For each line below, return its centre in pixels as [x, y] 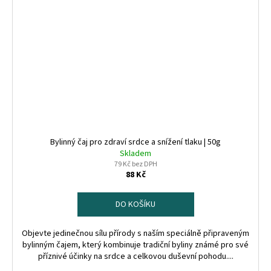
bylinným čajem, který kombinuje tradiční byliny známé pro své [135, 245]
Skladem [135, 154]
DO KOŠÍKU [135, 205]
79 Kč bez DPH [135, 165]
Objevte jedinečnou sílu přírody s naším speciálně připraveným [135, 234]
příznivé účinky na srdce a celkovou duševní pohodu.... [135, 257]
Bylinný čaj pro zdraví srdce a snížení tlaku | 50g [135, 142]
